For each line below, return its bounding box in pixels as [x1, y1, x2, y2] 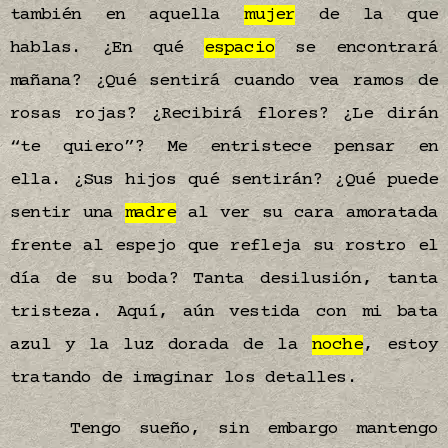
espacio [203, 38, 275, 58]
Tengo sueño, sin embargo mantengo [70, 419, 438, 439]
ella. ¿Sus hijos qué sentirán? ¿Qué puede [10, 170, 438, 190]
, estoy [362, 335, 439, 355]
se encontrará [274, 38, 438, 58]
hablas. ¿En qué [10, 38, 204, 58]
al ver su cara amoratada [176, 203, 438, 223]
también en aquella [10, 5, 245, 25]
